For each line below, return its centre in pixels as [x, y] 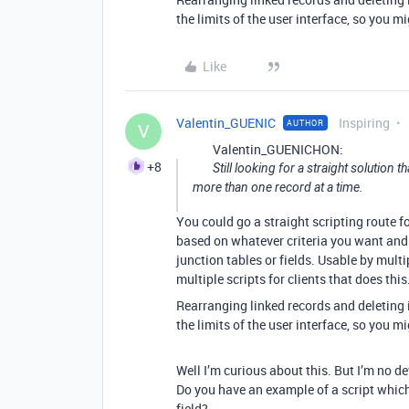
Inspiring [364, 123]
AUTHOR [305, 123]
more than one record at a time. [278, 187]
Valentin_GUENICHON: [278, 149]
